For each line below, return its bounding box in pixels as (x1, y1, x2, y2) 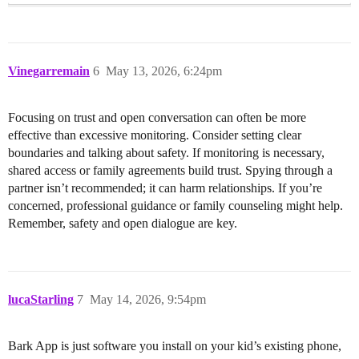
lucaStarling (8, 292, 74, 307)
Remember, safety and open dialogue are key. (8, 216, 237, 231)
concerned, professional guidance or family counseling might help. (8, 199, 343, 213)
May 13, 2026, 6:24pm (106, 64, 222, 79)
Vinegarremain (8, 64, 90, 79)
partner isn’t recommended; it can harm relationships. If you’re (8, 181, 322, 196)
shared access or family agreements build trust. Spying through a (8, 163, 333, 178)
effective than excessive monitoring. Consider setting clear (8, 128, 301, 143)
